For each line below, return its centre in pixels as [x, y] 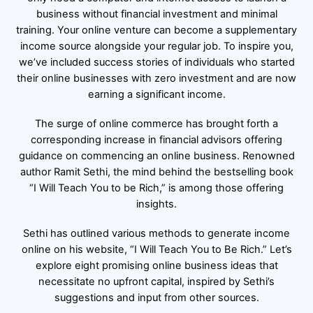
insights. [156, 204]
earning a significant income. [156, 95]
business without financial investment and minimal [156, 14]
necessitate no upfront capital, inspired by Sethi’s [156, 282]
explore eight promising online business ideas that [156, 266]
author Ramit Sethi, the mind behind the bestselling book [156, 172]
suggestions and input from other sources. [156, 298]
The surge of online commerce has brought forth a [156, 124]
